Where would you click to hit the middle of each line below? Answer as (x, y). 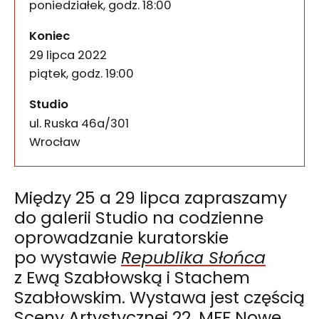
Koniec (50, 36)
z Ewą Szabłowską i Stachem (132, 278)
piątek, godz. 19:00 (82, 74)
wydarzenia (105, 29)
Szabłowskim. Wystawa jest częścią (159, 298)
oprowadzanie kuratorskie (121, 238)
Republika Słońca (193, 258)
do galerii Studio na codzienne (139, 218)
